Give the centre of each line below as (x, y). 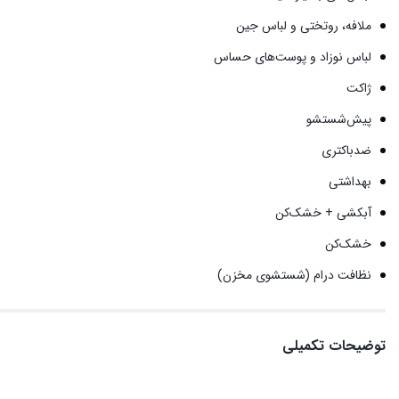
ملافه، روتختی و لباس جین (304, 25)
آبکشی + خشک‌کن (323, 212)
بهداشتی (350, 181)
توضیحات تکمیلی (334, 346)
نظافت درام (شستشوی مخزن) (294, 275)
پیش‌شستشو (339, 119)
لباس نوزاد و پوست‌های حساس (293, 57)
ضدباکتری (346, 150)
